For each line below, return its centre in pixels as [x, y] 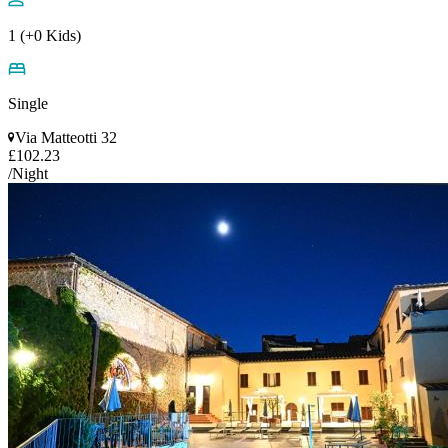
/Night [28, 173]
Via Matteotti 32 [66, 137]
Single [28, 103]
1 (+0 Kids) [44, 35]
